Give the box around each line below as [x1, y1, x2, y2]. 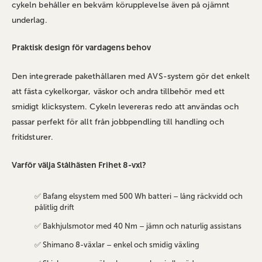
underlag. [12, 15, 47, 25]
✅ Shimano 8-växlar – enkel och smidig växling [34, 240, 199, 249]
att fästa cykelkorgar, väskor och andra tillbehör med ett [12, 87, 225, 97]
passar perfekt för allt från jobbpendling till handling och [12, 117, 225, 127]
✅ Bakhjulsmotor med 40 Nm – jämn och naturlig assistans [34, 221, 242, 230]
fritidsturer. [12, 132, 53, 143]
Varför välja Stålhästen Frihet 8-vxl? [12, 160, 146, 171]
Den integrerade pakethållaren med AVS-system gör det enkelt [12, 71, 250, 82]
